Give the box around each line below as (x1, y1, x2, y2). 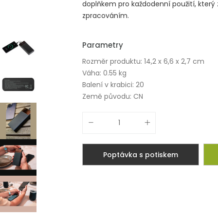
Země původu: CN (82, 91, 143, 101)
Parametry (82, 40, 123, 50)
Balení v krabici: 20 (82, 80, 144, 90)
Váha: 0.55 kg (82, 68, 127, 78)
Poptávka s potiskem (103, 150, 178, 160)
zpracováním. (82, 11, 129, 20)
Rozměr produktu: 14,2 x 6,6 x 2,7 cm (82, 56, 204, 66)
